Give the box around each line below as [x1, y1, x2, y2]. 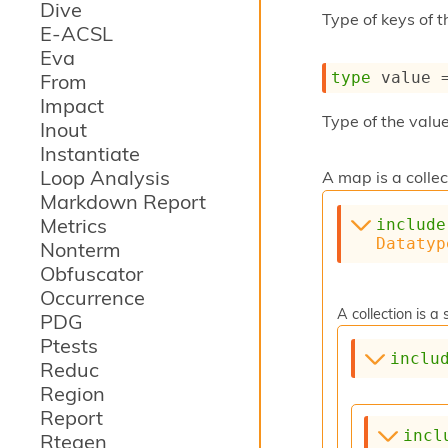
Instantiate [40, 141, 140, 166]
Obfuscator [40, 261, 143, 286]
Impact [40, 93, 104, 118]
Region [40, 381, 105, 406]
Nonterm [40, 237, 121, 262]
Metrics [40, 213, 107, 238]
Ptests [40, 333, 98, 358]
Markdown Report [40, 189, 206, 214]
